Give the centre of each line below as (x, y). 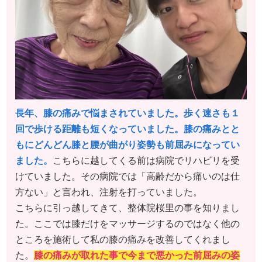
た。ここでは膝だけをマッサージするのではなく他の (127, 223)
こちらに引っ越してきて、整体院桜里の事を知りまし (127, 208)
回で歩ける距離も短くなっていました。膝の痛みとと (127, 129)
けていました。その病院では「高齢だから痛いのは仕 (127, 176)
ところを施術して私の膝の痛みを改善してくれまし (123, 239)
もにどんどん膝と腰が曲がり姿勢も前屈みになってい (127, 144)
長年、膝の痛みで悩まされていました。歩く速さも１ (127, 113)
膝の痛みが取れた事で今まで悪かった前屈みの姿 (137, 255)
